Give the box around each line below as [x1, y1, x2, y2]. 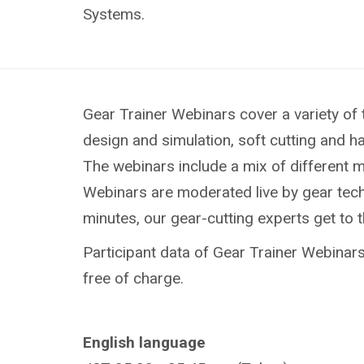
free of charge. [83, 268, 184, 288]
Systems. [82, 4, 145, 24]
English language [83, 332, 206, 352]
